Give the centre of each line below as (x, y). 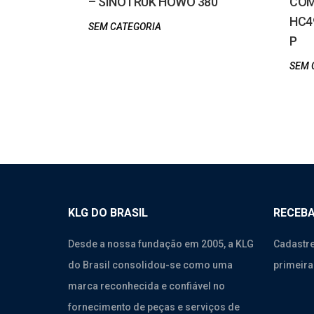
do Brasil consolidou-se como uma (150, 265)
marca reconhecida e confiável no (146, 286)
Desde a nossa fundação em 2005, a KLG (161, 244)
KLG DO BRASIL (108, 213)
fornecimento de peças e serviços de (154, 307)
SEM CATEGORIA (125, 27)
